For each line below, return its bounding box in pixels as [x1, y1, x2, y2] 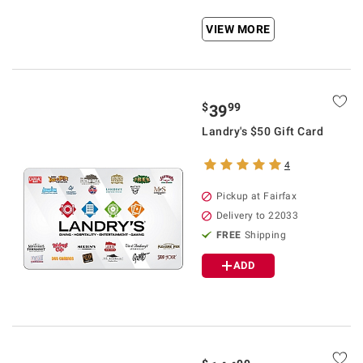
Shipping [244, 229, 287, 241]
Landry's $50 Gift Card [202, 125, 323, 138]
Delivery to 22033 [216, 210, 299, 221]
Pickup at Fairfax [216, 190, 297, 202]
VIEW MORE [206, 23, 271, 36]
